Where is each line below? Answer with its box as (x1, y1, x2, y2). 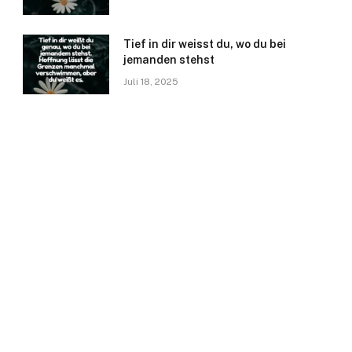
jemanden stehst (123, 53, 214, 67)
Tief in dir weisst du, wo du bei (123, 38, 286, 51)
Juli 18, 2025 (123, 76, 178, 88)
